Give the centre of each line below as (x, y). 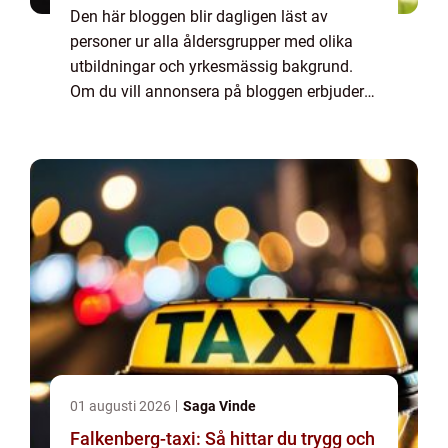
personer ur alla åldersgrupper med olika (211, 41)
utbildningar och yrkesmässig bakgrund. (211, 66)
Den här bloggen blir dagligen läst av (199, 16)
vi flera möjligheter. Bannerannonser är (205, 116)
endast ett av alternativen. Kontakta (195, 141)
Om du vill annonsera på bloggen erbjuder (217, 91)
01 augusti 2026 (122, 406)
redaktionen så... (128, 166)
